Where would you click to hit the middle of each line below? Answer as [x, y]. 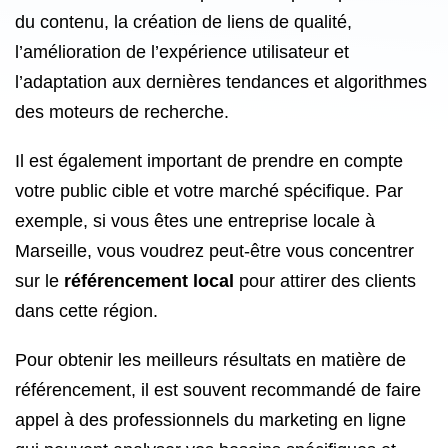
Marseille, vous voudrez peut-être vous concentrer [214, 251]
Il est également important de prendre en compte [209, 161]
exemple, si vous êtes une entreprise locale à [195, 221]
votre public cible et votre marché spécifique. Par [209, 191]
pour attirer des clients [325, 281]
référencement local [149, 281]
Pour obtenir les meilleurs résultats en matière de [210, 360]
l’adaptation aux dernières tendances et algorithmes [221, 82]
